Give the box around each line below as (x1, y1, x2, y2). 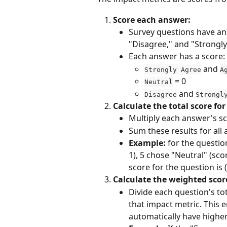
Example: (129, 137, 166, 149)
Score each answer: (113, 14, 191, 25)
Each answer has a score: (129, 51, 225, 62)
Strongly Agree (144, 65, 201, 73)
